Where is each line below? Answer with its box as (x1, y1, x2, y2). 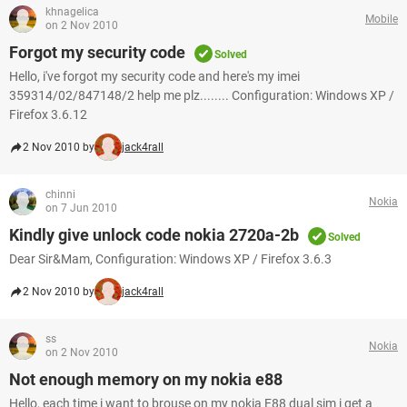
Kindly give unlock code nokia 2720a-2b (9, 225, 299, 244)
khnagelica (45, 5, 99, 18)
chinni (45, 188, 75, 201)
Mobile (365, 12, 398, 25)
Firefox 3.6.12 (9, 107, 87, 122)
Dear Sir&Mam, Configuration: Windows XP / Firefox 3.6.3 (9, 252, 332, 266)
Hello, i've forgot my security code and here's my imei (9, 69, 300, 84)
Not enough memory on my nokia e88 (9, 370, 283, 389)
